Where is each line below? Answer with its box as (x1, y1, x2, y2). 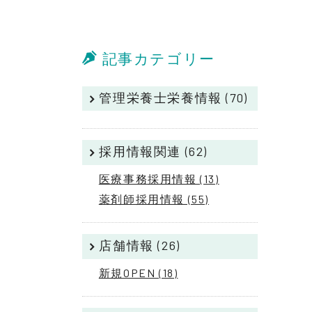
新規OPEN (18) (98, 266, 178, 280)
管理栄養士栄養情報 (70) (99, 90, 248, 106)
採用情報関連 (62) (99, 143, 208, 159)
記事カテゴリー (102, 49, 215, 67)
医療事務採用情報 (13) (98, 172, 219, 186)
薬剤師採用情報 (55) (98, 192, 210, 206)
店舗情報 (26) (99, 237, 180, 253)
